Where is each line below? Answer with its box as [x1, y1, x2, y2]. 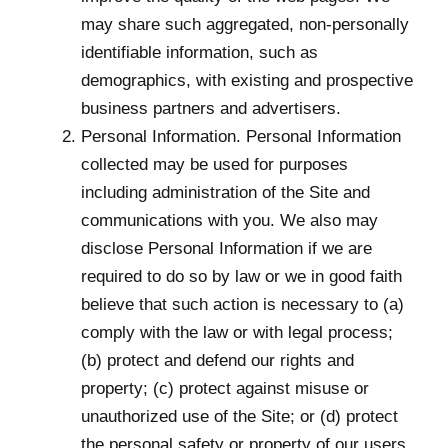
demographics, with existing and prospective [81, 70, 413, 90]
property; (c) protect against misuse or [81, 378, 369, 398]
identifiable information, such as [81, 42, 318, 62]
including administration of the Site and [81, 182, 370, 202]
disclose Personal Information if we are [81, 238, 372, 258]
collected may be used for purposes [81, 154, 348, 174]
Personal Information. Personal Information [81, 126, 401, 146]
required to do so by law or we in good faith [81, 266, 402, 286]
